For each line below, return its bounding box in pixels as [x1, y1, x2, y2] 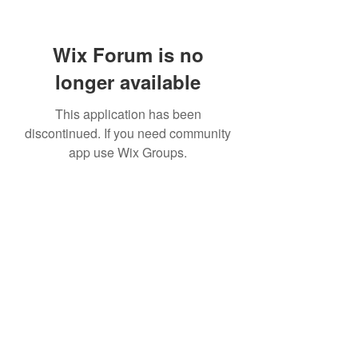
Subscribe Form [63, 329, 193, 350]
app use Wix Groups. [69, 143, 187, 161]
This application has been [54, 105, 201, 123]
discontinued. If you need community [25, 124, 231, 142]
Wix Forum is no [52, 41, 204, 68]
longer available [55, 68, 201, 95]
